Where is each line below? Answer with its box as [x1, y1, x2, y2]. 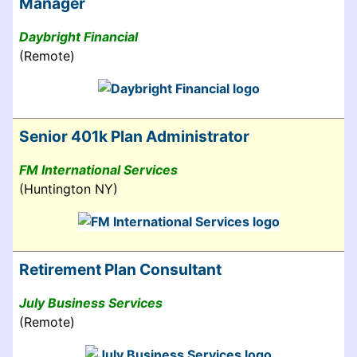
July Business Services [19, 294, 163, 311]
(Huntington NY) [19, 180, 118, 197]
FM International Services [19, 161, 178, 178]
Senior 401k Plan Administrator [19, 126, 249, 146]
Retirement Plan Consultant [19, 259, 222, 279]
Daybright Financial [19, 28, 138, 45]
